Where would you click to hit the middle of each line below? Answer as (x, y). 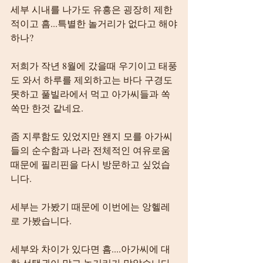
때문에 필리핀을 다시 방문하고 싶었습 (90, 164)
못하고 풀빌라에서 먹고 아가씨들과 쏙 (90, 94)
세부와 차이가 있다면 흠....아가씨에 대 (90, 249)
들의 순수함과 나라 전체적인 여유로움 (92, 150)
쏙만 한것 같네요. (47, 108)
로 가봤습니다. (41, 220)
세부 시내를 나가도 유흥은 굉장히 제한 (92, 9)
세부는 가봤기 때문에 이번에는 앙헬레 (90, 206)
